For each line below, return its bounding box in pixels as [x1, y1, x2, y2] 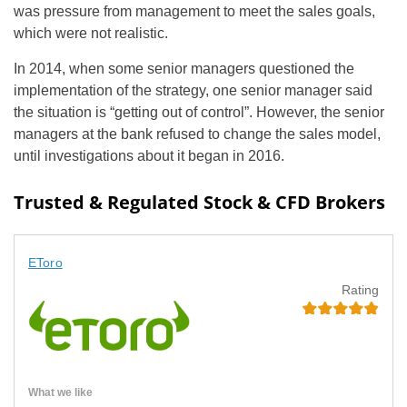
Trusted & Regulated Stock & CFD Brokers [14, 190, 385, 214]
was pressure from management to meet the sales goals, [14, 4, 375, 19]
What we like [28, 386, 93, 400]
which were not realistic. [14, 25, 168, 41]
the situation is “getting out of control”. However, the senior [14, 104, 384, 120]
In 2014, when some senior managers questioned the [14, 61, 354, 76]
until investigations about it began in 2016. [14, 148, 284, 164]
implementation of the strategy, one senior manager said [14, 83, 372, 98]
